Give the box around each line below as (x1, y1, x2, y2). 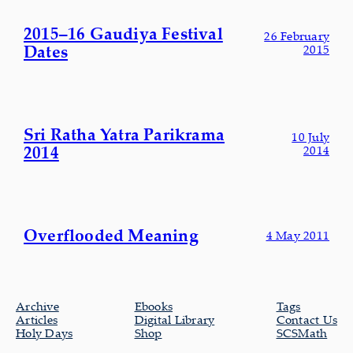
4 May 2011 (266, 226, 329, 243)
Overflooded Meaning (24, 223, 199, 246)
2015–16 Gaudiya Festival (24, 22, 223, 45)
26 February (264, 28, 329, 44)
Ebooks (134, 298, 173, 314)
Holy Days (16, 325, 73, 341)
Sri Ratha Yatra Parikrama (24, 123, 225, 146)
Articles (16, 311, 58, 328)
